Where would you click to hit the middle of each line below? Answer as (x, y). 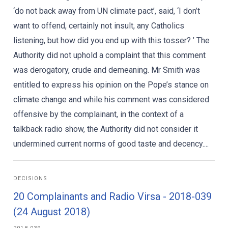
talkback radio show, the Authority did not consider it (106, 129)
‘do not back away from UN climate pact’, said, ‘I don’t (107, 11)
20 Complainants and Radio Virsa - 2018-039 (112, 196)
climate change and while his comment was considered (111, 99)
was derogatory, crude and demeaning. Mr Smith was (107, 70)
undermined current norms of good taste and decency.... (111, 144)
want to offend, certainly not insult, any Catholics (99, 26)
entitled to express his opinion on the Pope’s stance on (111, 85)
